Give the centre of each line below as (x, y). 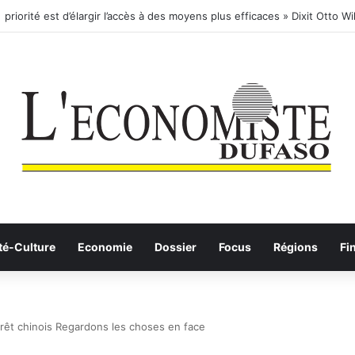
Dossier (176, 247)
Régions (296, 247)
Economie (105, 247)
